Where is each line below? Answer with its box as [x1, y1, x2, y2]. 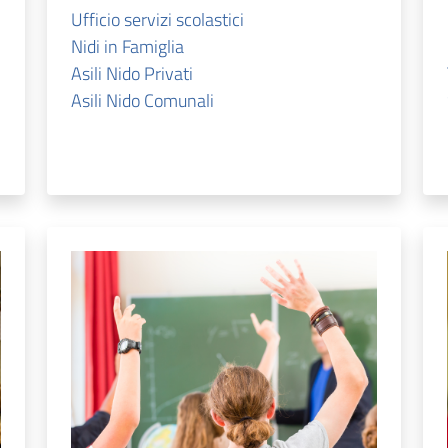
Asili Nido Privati [70, 59, 193, 87]
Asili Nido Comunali [70, 86, 214, 114]
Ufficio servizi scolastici [70, 5, 244, 33]
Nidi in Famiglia [70, 32, 184, 60]
